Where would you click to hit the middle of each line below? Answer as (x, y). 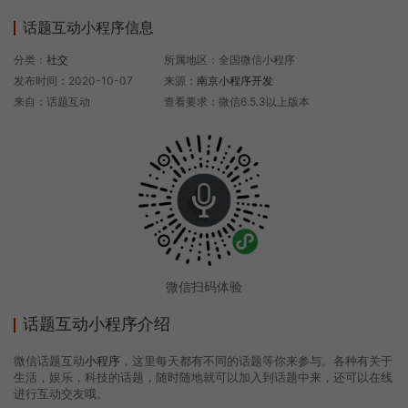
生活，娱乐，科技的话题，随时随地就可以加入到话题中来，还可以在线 (203, 377)
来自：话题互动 (52, 102)
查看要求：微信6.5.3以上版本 (237, 102)
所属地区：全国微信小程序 (230, 60)
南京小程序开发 (235, 81)
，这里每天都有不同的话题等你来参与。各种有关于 (256, 361)
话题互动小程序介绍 (97, 324)
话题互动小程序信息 (88, 28)
